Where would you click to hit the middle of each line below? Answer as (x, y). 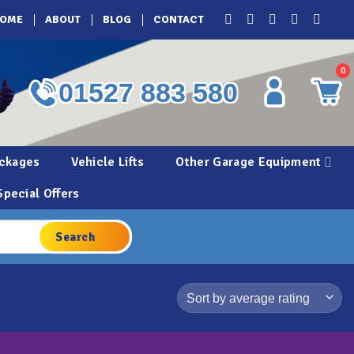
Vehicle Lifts (108, 162)
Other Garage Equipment (249, 162)
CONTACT (179, 19)
